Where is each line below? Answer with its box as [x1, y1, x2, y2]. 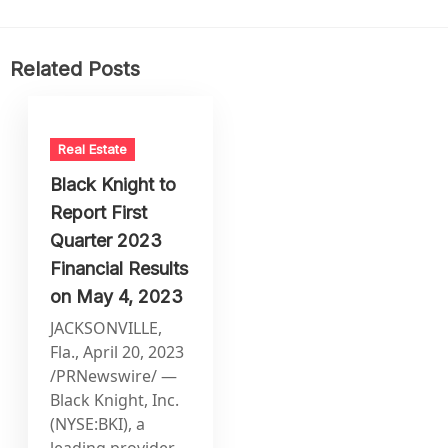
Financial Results [50, 257, 189, 279]
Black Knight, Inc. [50, 388, 180, 411]
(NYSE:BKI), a [50, 412, 146, 435]
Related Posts [10, 57, 140, 82]
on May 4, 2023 [50, 285, 184, 307]
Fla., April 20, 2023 [50, 340, 185, 363]
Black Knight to [50, 173, 177, 195]
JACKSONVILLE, [50, 316, 163, 339]
